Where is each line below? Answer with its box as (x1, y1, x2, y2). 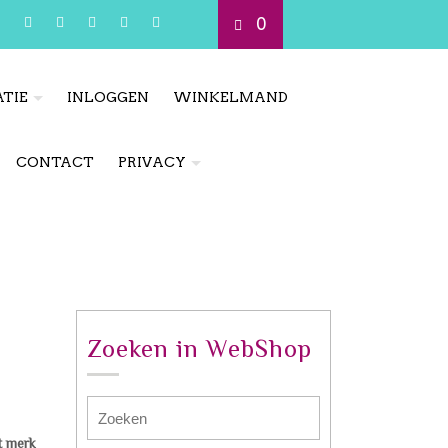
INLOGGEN (66, 89, 149, 105)
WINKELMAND (172, 89, 288, 105)
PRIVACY (118, 154, 186, 170)
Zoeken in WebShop (87, 334, 312, 363)
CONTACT (16, 154, 94, 170)
